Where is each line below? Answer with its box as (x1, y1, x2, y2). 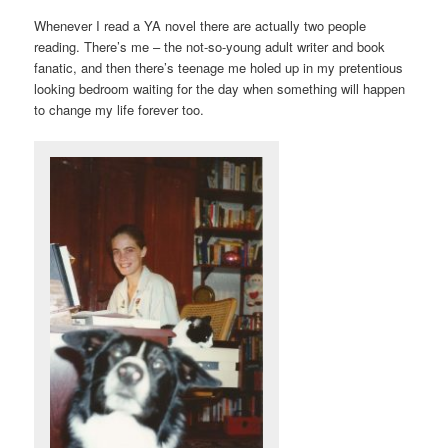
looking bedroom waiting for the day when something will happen (34, 78, 406, 98)
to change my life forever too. (34, 99, 205, 119)
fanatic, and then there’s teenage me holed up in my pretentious (34, 57, 404, 77)
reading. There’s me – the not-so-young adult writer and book (34, 36, 386, 56)
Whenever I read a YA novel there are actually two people (34, 15, 367, 35)
